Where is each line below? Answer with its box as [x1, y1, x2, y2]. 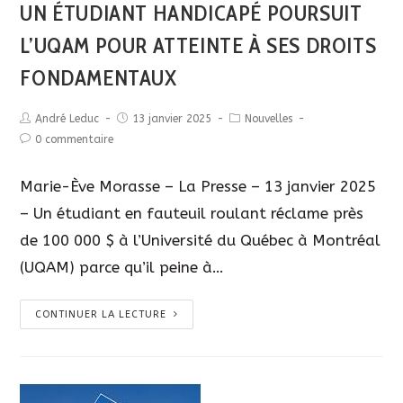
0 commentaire [35, 133, 114, 147]
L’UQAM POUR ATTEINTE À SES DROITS [20, 32, 377, 59]
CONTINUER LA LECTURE [35, 309, 167, 321]
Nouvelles [245, 112, 293, 126]
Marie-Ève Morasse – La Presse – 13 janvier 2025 [20, 177, 377, 196]
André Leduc [35, 112, 100, 126]
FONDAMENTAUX [20, 65, 177, 92]
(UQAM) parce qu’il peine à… [20, 258, 225, 277]
